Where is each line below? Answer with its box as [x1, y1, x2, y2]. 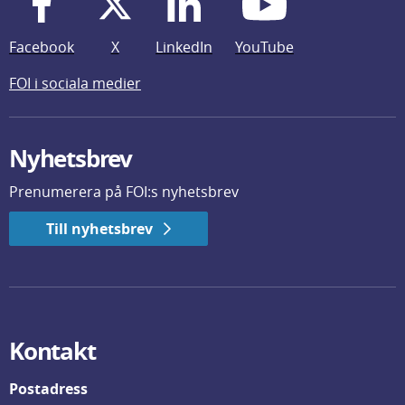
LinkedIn [155, 37, 212, 57]
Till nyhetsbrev [46, 219, 153, 239]
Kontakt [9, 334, 96, 367]
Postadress [9, 379, 88, 399]
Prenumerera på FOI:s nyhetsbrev [9, 182, 239, 202]
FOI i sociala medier [9, 73, 141, 93]
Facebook [9, 37, 74, 57]
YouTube [235, 37, 294, 57]
